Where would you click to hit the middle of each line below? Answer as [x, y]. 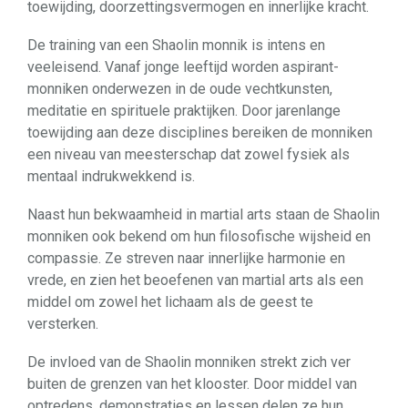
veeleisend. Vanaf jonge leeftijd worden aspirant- [183, 66]
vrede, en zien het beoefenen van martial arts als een [195, 280]
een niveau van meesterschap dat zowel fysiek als [189, 154]
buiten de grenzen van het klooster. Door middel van [192, 383]
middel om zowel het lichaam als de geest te [170, 301]
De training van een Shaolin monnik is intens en [176, 45]
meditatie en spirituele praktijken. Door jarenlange [184, 110]
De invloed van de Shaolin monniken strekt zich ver [189, 362]
